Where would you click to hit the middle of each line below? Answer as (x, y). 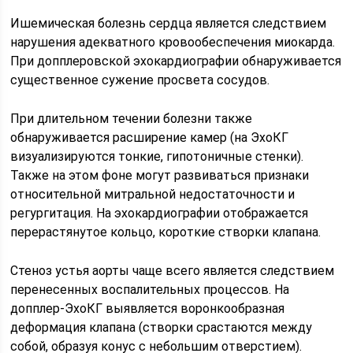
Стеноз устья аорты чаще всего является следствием (173, 270)
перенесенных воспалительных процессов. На (150, 289)
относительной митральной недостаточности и (153, 194)
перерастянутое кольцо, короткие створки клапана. (166, 232)
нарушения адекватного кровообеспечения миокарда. (173, 42)
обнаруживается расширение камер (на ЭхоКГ (150, 137)
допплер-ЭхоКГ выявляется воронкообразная (148, 308)
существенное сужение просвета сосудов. (140, 80)
